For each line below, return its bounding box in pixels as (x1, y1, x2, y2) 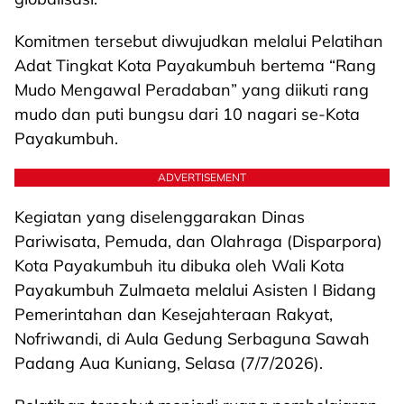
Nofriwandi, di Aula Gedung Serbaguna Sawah (14, 328, 370, 349)
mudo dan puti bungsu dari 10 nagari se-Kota (14, 104, 360, 124)
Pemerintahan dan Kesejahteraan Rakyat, (14, 304, 333, 325)
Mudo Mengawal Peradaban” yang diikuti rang (14, 79, 369, 100)
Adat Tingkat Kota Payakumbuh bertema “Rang (14, 55, 376, 76)
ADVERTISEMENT (158, 170, 246, 184)
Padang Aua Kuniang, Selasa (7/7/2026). (14, 353, 323, 373)
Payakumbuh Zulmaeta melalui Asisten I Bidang (14, 280, 376, 300)
